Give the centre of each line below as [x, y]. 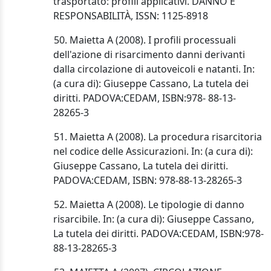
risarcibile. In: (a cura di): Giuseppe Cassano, [154, 219]
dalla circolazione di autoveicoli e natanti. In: [154, 69]
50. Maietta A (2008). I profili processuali [137, 40]
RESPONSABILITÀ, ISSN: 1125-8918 [131, 16]
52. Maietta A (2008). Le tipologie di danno [142, 205]
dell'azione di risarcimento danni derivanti [149, 55]
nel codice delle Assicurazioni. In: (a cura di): [153, 152]
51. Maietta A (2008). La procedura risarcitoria [150, 137]
